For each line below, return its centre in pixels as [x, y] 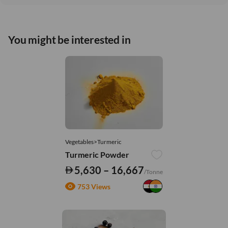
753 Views [94, 186]
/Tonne [154, 172]
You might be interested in [69, 39]
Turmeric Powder [97, 155]
